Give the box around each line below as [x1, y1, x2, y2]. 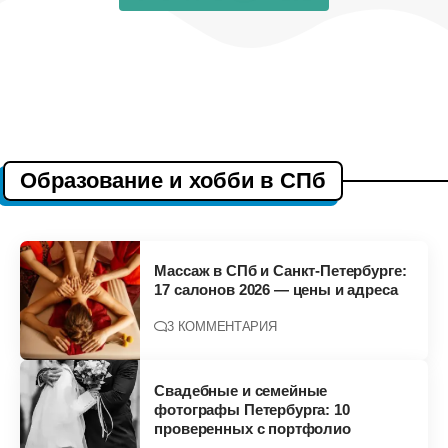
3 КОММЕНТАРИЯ [167, 318, 277, 334]
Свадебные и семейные [154, 381, 328, 399]
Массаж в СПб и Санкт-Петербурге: [154, 261, 407, 279]
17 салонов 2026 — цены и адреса [154, 280, 398, 298]
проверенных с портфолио [154, 419, 351, 437]
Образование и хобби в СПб [20, 167, 327, 193]
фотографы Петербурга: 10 [154, 400, 350, 418]
